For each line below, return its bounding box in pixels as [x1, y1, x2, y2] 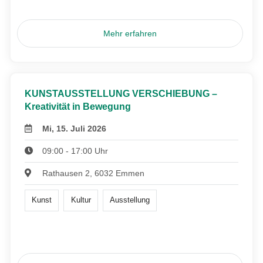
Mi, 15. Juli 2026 [42, 124, 107, 134]
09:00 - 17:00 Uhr [42, 146, 109, 156]
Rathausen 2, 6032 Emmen [42, 168, 145, 178]
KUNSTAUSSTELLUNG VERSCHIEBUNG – [25, 89, 217, 99]
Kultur [70, 195, 91, 205]
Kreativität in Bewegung [25, 102, 131, 112]
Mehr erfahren [103, 29, 157, 39]
